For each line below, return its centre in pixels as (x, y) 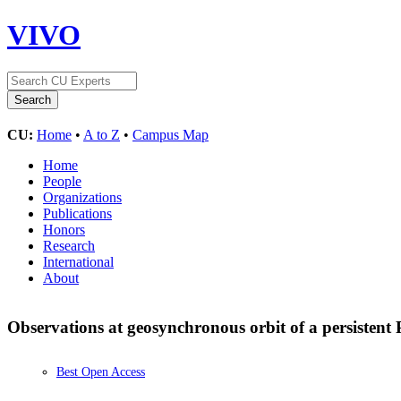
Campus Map (171, 134)
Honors (64, 229)
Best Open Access (101, 372)
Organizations (82, 197)
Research (69, 245)
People (62, 181)
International (78, 261)
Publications (77, 213)
